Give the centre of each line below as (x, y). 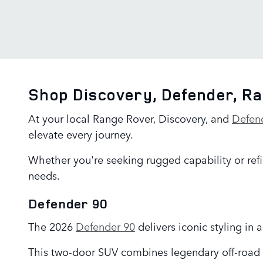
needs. (44, 175)
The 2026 (52, 226)
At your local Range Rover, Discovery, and (130, 118)
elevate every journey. (81, 134)
